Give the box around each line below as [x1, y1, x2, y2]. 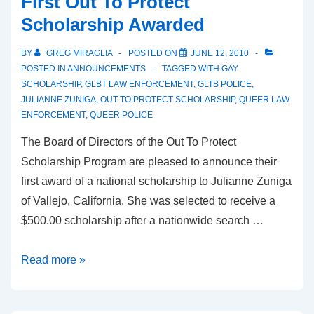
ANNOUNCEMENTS [67, 63, 146, 74]
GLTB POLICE [198, 78, 252, 89]
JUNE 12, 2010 [191, 48, 249, 58]
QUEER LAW [239, 94, 289, 104]
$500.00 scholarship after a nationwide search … [21, 214, 264, 226]
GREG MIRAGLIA [46, 48, 112, 58]
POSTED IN [21, 63, 67, 74]
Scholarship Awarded [21, 13, 205, 35]
